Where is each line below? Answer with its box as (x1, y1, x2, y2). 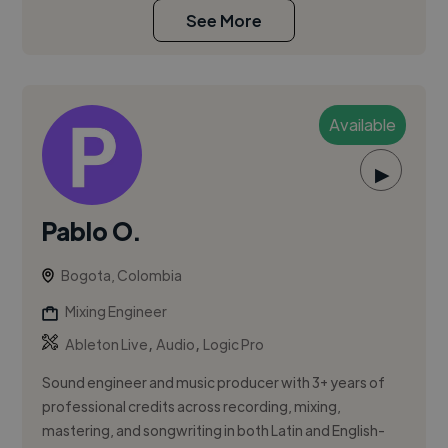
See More (186, 10, 262, 32)
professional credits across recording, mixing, (42, 397, 342, 416)
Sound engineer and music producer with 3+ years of (42, 373, 386, 392)
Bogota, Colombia (61, 266, 183, 285)
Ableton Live (65, 335, 149, 354)
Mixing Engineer (65, 302, 168, 321)
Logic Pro (203, 335, 265, 354)
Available (328, 114, 396, 136)
